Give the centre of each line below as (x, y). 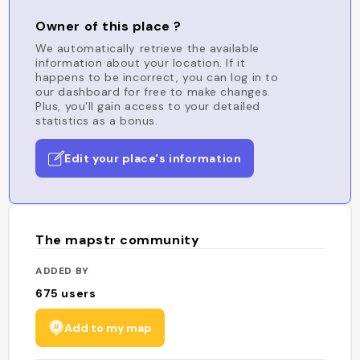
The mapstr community (118, 240)
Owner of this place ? (108, 26)
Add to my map (108, 327)
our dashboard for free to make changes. (153, 92)
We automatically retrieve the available (147, 48)
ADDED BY (62, 270)
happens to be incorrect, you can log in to (157, 77)
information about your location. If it (141, 63)
